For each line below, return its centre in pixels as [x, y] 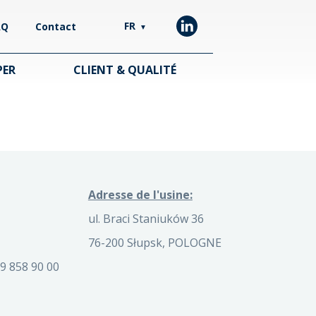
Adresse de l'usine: [140, 195]
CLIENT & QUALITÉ [125, 70]
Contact [56, 26]
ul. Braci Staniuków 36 [146, 219]
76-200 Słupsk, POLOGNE [154, 243]
